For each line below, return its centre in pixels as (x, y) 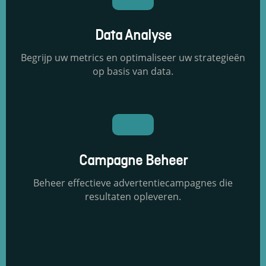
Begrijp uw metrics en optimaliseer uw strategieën (133, 58)
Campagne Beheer (133, 162)
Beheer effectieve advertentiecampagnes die (133, 183)
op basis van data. (133, 72)
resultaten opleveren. (133, 197)
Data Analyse (133, 37)
